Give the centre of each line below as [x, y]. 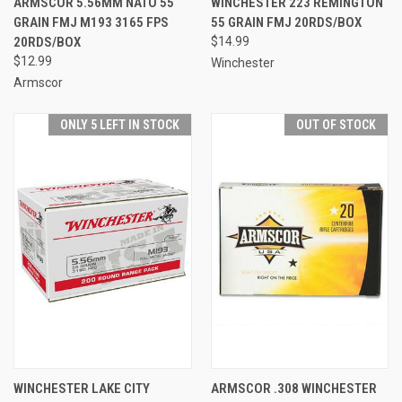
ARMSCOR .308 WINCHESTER [293, 388]
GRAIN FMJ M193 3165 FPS [91, 22]
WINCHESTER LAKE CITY [82, 388]
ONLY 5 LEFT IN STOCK [119, 124]
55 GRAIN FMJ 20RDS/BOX [286, 22]
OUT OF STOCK [336, 124]
